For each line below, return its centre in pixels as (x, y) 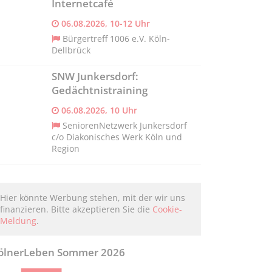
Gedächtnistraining (99, 90)
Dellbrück (71, 50)
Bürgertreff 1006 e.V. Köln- (116, 38)
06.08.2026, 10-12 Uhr (104, 23)
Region (65, 148)
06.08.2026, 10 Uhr (98, 110)
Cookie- (167, 209)
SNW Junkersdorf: (95, 76)
